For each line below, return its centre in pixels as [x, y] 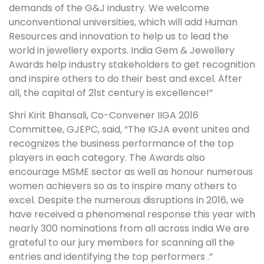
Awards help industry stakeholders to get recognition [132, 64]
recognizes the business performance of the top [121, 143]
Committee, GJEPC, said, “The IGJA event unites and [129, 129]
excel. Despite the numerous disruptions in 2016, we [126, 200]
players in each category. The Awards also [107, 158]
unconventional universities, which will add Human [123, 22]
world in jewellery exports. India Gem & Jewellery [122, 50]
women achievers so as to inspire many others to [123, 186]
